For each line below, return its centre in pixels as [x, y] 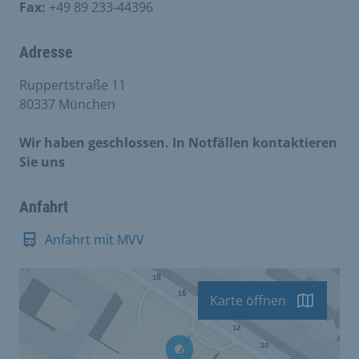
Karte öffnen [248, 300]
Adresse [46, 52]
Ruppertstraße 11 [73, 85]
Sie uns [42, 161]
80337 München [67, 104]
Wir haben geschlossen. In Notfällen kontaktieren [178, 142]
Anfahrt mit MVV [95, 239]
